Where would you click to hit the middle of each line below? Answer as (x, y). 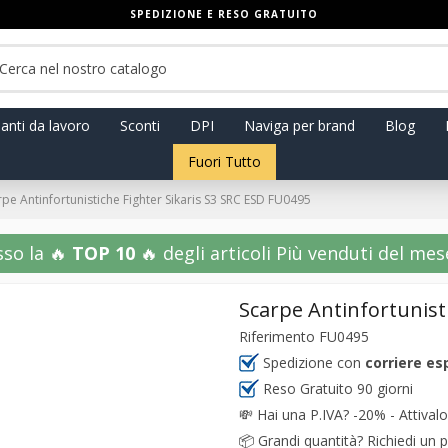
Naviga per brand (299, 125)
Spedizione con (312, 362)
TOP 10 (103, 253)
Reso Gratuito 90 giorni (336, 388)
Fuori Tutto (224, 161)
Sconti (139, 125)
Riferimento (277, 336)
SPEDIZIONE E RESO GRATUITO (224, 14)
